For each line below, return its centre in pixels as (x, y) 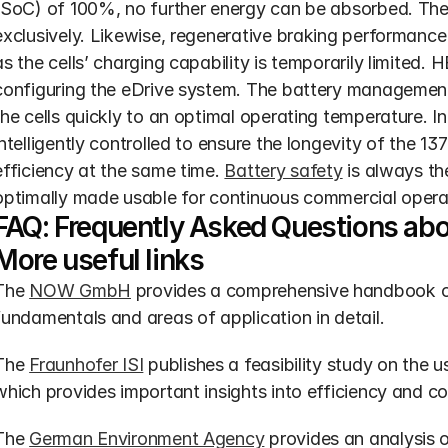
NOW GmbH (80, 290)
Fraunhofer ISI (86, 364)
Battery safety (283, 170)
